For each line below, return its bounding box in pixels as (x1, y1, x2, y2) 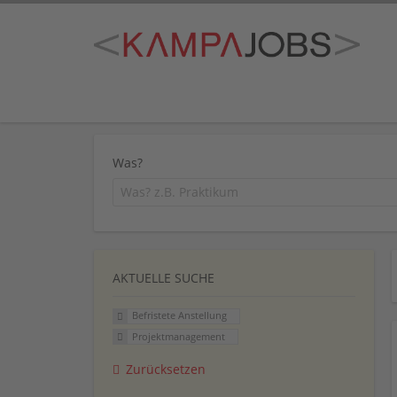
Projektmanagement (131, 330, 225, 344)
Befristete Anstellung (131, 308, 227, 323)
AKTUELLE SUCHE (113, 269, 214, 286)
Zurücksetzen (126, 361, 206, 378)
